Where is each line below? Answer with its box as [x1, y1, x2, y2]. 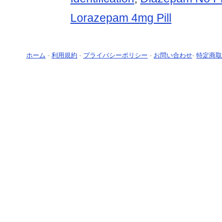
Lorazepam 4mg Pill [70, 11, 171, 25]
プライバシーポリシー [83, 52, 148, 59]
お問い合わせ [154, 52, 192, 59]
